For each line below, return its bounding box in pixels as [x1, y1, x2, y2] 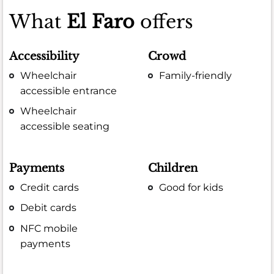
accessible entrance [20, 85, 117, 97]
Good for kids [159, 182, 224, 194]
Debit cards [20, 202, 77, 214]
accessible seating [20, 120, 110, 133]
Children [148, 161, 198, 176]
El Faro [67, 10, 135, 33]
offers [135, 10, 193, 33]
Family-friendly [159, 70, 232, 82]
